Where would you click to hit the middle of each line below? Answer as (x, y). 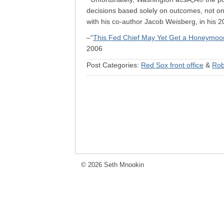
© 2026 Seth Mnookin (112, 165)
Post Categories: (114, 65)
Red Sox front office (172, 65)
